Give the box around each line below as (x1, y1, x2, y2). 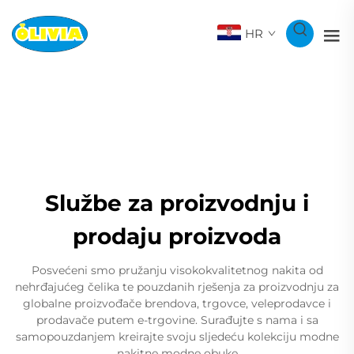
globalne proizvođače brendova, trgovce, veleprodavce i (23, 296, 331, 311)
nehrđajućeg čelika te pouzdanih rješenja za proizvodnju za (15, 279, 339, 294)
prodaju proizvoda (73, 222, 281, 250)
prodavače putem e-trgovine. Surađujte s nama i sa (36, 312, 318, 327)
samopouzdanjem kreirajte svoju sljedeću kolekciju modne (15, 329, 339, 344)
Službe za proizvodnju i (45, 189, 309, 217)
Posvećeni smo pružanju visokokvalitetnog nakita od (31, 262, 323, 277)
